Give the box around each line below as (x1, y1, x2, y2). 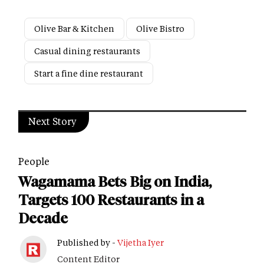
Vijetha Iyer (117, 237, 164, 249)
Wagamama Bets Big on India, (18, 173, 212, 191)
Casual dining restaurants (34, 45, 140, 57)
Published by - (57, 237, 117, 249)
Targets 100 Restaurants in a (18, 192, 204, 209)
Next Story (28, 115, 77, 128)
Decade (18, 210, 68, 227)
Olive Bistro (136, 23, 184, 35)
